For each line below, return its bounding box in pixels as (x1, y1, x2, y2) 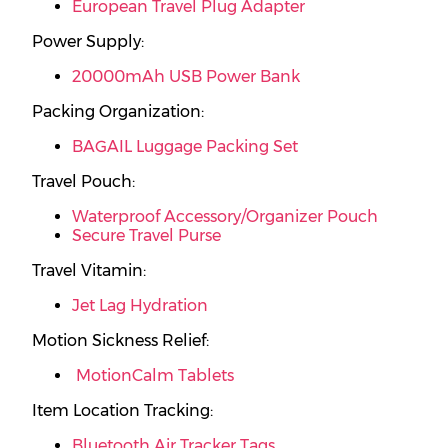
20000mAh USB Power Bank (72, 67, 300, 87)
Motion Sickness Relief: (32, 331, 209, 351)
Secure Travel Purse (72, 226, 221, 246)
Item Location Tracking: (32, 401, 213, 421)
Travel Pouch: (32, 172, 135, 192)
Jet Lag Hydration (72, 296, 208, 316)
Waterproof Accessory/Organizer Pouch (72, 207, 378, 227)
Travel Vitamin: (32, 261, 146, 281)
